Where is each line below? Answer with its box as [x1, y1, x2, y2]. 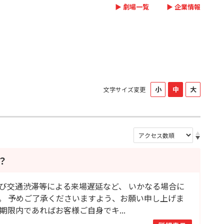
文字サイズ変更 [103, 84, 145, 93]
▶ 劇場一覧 [115, 2, 149, 11]
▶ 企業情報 [166, 2, 200, 11]
